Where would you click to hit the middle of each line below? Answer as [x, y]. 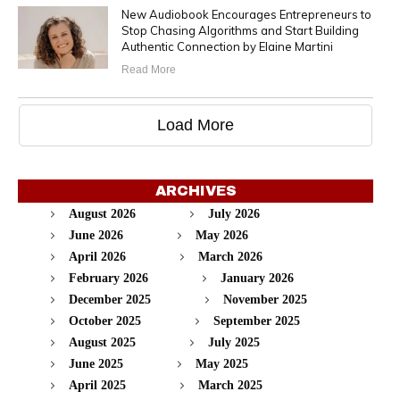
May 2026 [222, 236]
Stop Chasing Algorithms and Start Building [240, 31]
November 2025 [265, 300]
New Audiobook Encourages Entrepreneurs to [246, 15]
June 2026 [96, 236]
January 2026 [257, 279]
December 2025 [110, 300]
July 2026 [234, 214]
